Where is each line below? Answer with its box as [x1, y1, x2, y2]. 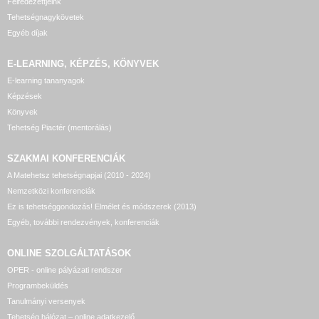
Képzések [7, 91, 42, 100]
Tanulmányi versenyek [7, 296, 85, 305]
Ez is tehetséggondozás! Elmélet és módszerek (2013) [7, 202, 197, 211]
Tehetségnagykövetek [7, 12, 84, 21]
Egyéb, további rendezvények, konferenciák [7, 217, 159, 226]
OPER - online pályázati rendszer [7, 265, 122, 274]
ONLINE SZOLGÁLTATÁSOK [7, 247, 131, 258]
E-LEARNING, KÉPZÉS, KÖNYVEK [7, 58, 159, 69]
